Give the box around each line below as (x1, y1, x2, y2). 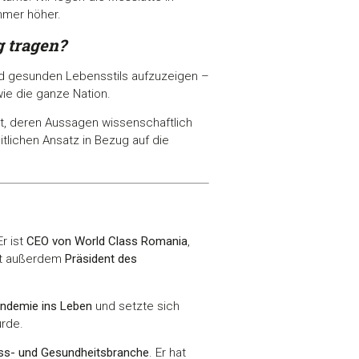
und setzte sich (92, 298, 179, 313)
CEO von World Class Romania (26, 234, 188, 249)
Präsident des (65, 252, 137, 267)
